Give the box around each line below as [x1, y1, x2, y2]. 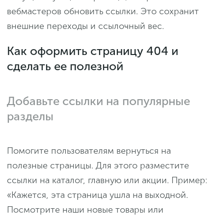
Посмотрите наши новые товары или [7, 204, 164, 216]
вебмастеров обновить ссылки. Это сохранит [7, 6, 199, 17]
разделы [7, 109, 54, 124]
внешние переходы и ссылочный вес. [7, 21, 164, 32]
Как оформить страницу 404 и [7, 44, 178, 58]
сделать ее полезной [7, 59, 123, 74]
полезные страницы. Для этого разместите [7, 160, 189, 171]
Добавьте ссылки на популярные [7, 94, 190, 109]
